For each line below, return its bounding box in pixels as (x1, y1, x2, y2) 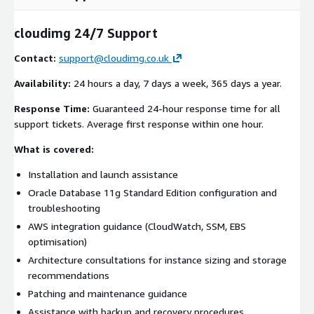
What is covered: (14, 142, 94, 155)
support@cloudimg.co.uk (59, 51, 169, 64)
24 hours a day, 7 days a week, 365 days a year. (71, 76, 282, 89)
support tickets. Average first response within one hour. (14, 117, 264, 130)
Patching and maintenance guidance (28, 287, 187, 299)
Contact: (14, 51, 56, 64)
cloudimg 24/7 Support (14, 25, 158, 41)
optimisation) (28, 235, 87, 247)
